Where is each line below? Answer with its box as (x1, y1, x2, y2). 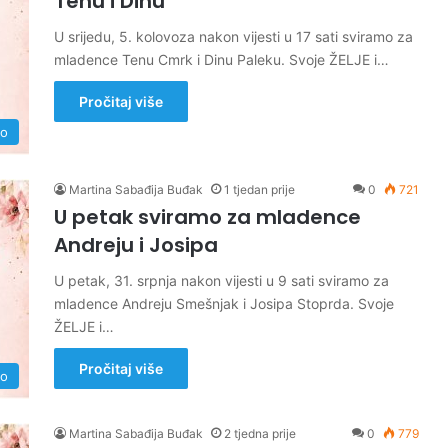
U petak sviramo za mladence (54, 203, 361, 231)
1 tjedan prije (224, 182, 295, 197)
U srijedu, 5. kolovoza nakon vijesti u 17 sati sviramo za (54, 28, 413, 45)
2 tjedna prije (224, 426, 296, 441)
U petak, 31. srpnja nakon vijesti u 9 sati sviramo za (54, 272, 389, 289)
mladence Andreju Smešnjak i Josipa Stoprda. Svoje (54, 295, 394, 312)
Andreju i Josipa (54, 231, 218, 259)
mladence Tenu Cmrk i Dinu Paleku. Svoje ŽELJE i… (54, 51, 389, 68)
